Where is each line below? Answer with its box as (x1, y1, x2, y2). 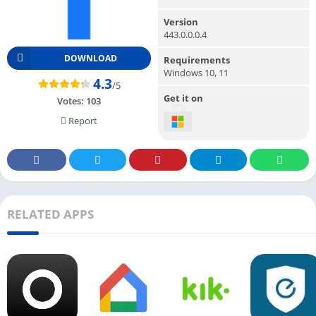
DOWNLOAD (64, 51, 117, 64)
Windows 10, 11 (164, 66, 229, 79)
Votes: (57, 94, 86, 107)
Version (164, 15, 198, 28)
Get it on (164, 91, 203, 104)
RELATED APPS (7, 206, 94, 223)
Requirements (164, 53, 230, 66)
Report (66, 114, 97, 127)
